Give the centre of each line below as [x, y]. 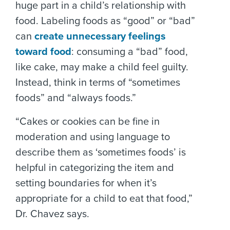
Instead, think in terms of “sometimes [98, 83]
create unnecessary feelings [100, 36]
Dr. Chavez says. [52, 214]
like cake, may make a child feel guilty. [102, 67]
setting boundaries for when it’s [86, 183]
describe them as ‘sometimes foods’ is [101, 152]
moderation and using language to [93, 137]
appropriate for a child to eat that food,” [104, 199]
